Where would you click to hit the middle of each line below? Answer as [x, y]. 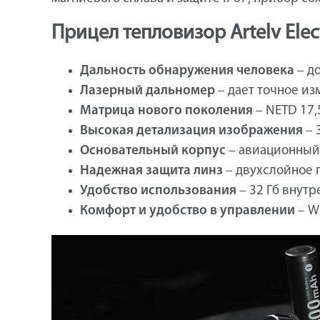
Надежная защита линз [151, 171]
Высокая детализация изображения [191, 131]
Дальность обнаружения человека [187, 71]
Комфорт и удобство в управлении [187, 211]
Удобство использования [158, 191]
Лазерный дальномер [147, 91]
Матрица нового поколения [166, 111]
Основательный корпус [153, 151]
